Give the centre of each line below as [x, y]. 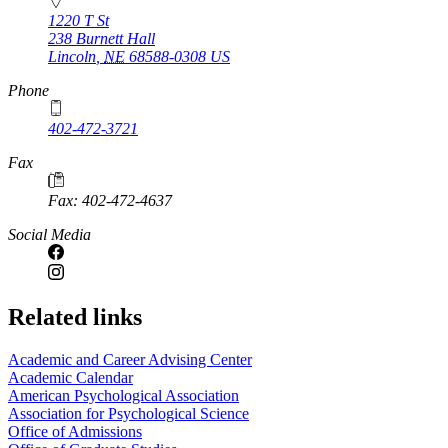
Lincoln [72, 57]
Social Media [49, 235]
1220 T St [78, 21]
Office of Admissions [75, 432]
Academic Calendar [70, 378]
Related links [75, 317]
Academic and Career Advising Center [130, 360]
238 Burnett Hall [101, 39]
